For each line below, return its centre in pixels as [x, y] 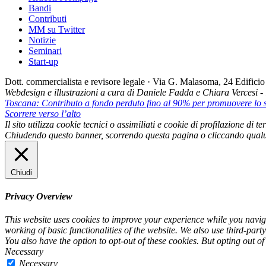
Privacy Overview [39, 196]
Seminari [45, 50]
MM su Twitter [57, 29]
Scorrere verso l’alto [43, 113]
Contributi [47, 18]
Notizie [42, 40]
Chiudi [21, 172]
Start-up [43, 61]
